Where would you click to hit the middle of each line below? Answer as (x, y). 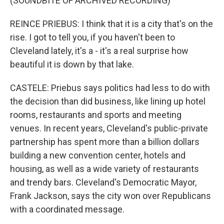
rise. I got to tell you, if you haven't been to (92, 37)
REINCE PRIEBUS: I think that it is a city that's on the (111, 24)
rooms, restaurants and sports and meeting (96, 115)
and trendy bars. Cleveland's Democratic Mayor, (103, 182)
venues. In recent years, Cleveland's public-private (109, 128)
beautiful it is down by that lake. (72, 64)
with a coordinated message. (67, 209)
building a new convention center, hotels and (98, 155)
